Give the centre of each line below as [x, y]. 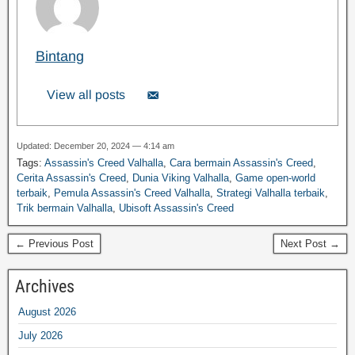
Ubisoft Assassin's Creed [176, 208]
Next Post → [310, 243]
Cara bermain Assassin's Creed [241, 162]
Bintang [59, 57]
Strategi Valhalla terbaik [271, 193]
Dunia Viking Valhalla [181, 177]
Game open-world [275, 177]
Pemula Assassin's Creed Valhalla [132, 193]
